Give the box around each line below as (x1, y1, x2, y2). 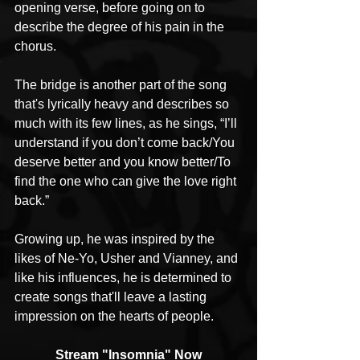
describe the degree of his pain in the (14, 20, 227, 35)
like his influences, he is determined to (14, 271, 235, 285)
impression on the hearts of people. (14, 309, 214, 324)
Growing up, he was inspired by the (14, 232, 218, 247)
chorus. (14, 39, 59, 54)
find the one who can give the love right (14, 174, 239, 189)
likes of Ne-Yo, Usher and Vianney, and (14, 252, 241, 266)
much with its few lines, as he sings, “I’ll (14, 117, 240, 131)
